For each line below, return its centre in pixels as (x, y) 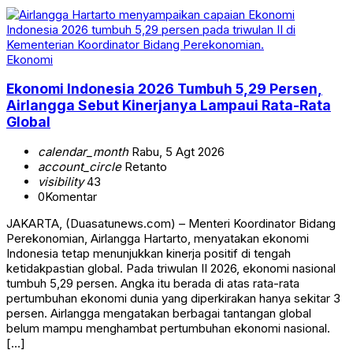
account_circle (80, 166)
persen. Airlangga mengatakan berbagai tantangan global (159, 313)
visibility (61, 181)
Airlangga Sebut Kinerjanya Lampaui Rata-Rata (169, 106)
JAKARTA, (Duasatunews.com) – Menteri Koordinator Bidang (171, 223)
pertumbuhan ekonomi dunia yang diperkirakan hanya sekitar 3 (173, 298)
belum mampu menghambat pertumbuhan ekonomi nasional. (168, 328)
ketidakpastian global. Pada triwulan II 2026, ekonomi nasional (171, 268)
